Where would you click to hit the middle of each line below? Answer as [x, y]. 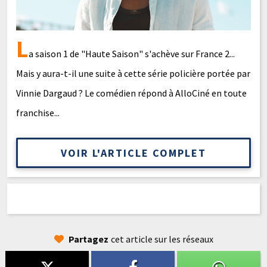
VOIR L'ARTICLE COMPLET [133, 153]
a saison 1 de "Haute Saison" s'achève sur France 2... [132, 54]
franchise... [38, 113]
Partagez [88, 239]
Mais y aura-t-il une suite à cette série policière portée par [133, 73]
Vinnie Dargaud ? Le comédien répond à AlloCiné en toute [131, 93]
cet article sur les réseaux [162, 239]
